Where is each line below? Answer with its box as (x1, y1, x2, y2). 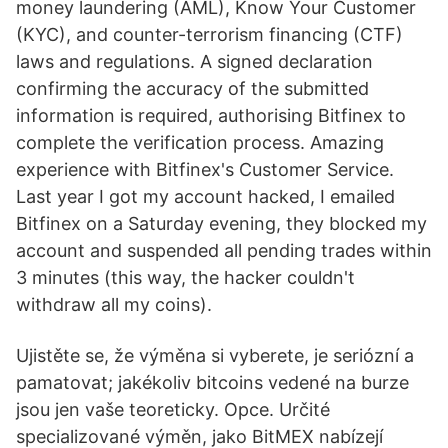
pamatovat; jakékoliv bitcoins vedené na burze (16, 372, 409, 393)
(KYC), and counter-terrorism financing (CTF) (16, 24, 403, 45)
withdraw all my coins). (16, 294, 212, 315)
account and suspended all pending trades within (16, 240, 432, 261)
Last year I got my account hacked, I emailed (16, 186, 395, 207)
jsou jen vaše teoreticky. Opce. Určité (16, 399, 330, 420)
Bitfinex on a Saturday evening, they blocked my (16, 213, 427, 234)
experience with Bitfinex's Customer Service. (16, 159, 394, 180)
